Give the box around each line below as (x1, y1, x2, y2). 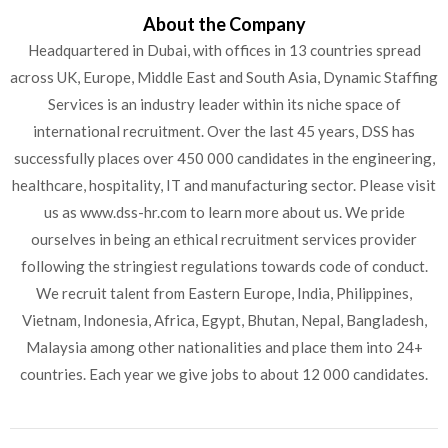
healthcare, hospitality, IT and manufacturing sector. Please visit (12, 175, 436, 194)
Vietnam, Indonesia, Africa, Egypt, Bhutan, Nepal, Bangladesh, (21, 310, 427, 329)
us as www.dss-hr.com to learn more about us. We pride (43, 202, 405, 221)
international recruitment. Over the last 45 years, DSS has (33, 121, 415, 140)
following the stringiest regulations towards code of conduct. (20, 256, 428, 275)
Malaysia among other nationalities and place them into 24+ (25, 337, 423, 356)
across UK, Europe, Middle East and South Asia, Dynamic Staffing (10, 67, 438, 86)
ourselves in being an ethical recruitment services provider (31, 229, 417, 248)
